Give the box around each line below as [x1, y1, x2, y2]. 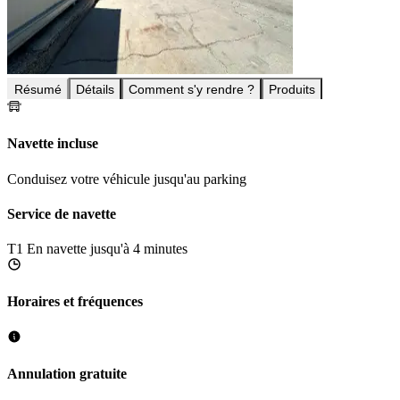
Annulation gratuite [7, 366, 127, 381]
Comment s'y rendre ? [129, 82, 254, 97]
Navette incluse [7, 136, 98, 152]
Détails [76, 82, 114, 97]
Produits [269, 82, 315, 97]
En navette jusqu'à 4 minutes [27, 241, 187, 257]
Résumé [14, 82, 62, 97]
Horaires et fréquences [7, 294, 143, 310]
